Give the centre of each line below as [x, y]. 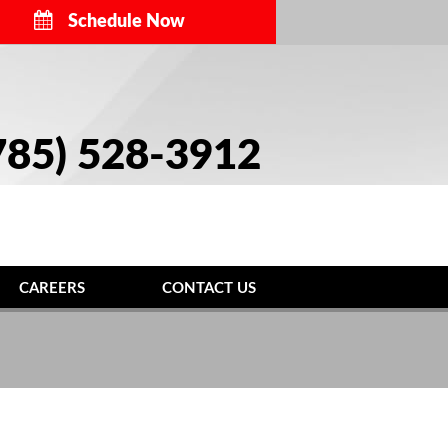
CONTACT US [208, 288]
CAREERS [52, 288]
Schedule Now [126, 22]
